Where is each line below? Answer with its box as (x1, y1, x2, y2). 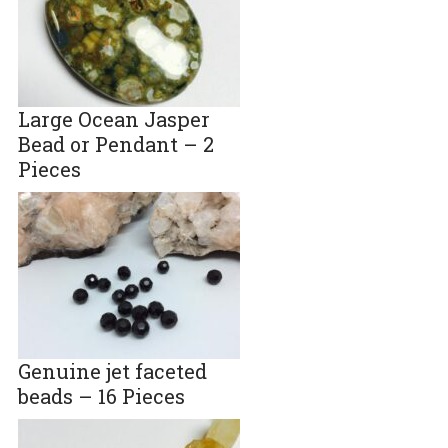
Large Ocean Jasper (17, 106, 210, 133)
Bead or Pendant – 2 (17, 131, 214, 158)
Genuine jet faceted (17, 358, 207, 385)
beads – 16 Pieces (17, 383, 185, 410)
